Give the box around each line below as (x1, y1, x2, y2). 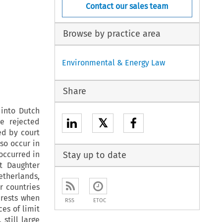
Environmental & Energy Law (62, 57, 166, 67)
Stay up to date (62, 150, 126, 161)
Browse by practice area (62, 28, 161, 40)
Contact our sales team (86, 1, 169, 11)
